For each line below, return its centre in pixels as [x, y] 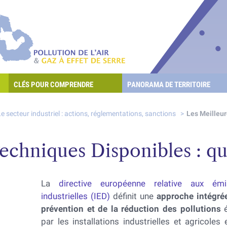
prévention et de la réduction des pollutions [131, 209]
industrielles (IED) [76, 196]
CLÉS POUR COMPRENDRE [53, 85]
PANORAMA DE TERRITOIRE [169, 85]
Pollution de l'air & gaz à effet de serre [147, 54]
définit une [134, 196]
